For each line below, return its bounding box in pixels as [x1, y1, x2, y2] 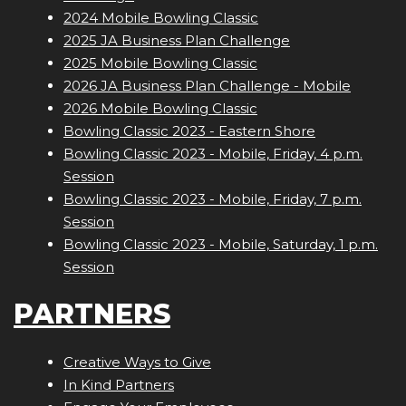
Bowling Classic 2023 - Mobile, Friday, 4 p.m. [63, 145, 362, 163]
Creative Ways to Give [63, 353, 211, 372]
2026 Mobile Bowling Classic [63, 100, 257, 118]
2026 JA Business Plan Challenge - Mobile [63, 77, 351, 95]
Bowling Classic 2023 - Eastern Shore [63, 122, 315, 140]
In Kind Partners [63, 376, 174, 394]
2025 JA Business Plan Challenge [63, 32, 290, 50]
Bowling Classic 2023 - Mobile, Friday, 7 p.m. [63, 190, 362, 208]
